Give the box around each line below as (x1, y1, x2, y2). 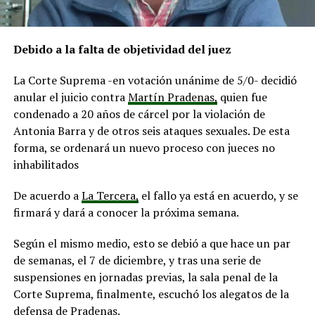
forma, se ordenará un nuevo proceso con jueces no (13, 139, 275, 155)
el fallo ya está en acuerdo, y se (138, 187, 298, 203)
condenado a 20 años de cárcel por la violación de (13, 105, 265, 122)
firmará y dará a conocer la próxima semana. (13, 204, 239, 220)
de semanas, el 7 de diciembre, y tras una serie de (13, 252, 261, 268)
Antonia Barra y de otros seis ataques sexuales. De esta (13, 122, 290, 139)
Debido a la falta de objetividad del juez (13, 41, 231, 57)
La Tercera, (81, 187, 139, 203)
